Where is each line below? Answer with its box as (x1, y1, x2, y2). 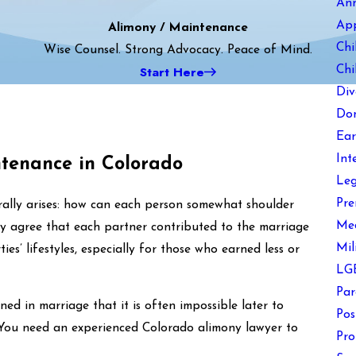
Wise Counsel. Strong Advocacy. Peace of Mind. (44, 43, 312, 56)
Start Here (139, 62, 204, 81)
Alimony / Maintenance (108, 21, 248, 34)
